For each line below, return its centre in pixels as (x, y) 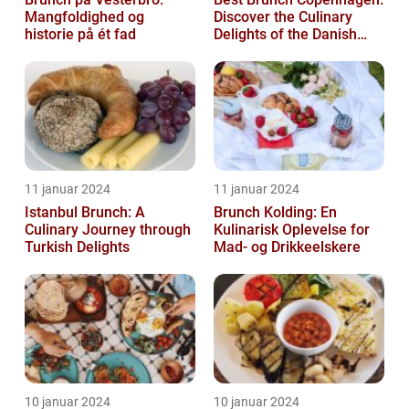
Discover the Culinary (283, 16)
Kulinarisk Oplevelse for (292, 229)
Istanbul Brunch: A (85, 212)
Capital (236, 51)
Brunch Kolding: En (275, 212)
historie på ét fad (80, 34)
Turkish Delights (77, 246)
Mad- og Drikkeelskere (287, 246)
